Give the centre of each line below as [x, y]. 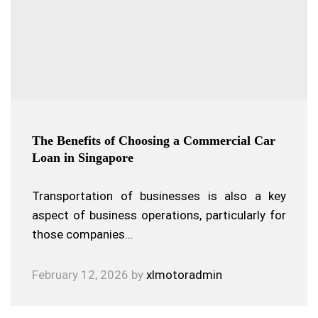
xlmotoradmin [184, 275]
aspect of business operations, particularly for [159, 215]
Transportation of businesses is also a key [159, 196]
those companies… [82, 234]
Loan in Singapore [83, 158]
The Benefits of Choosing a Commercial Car [154, 141]
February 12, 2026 [80, 275]
